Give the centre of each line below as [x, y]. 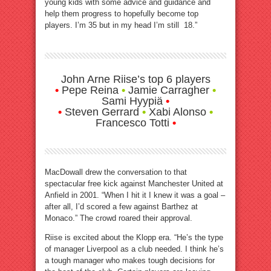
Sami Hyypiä [134, 101]
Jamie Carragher [169, 90]
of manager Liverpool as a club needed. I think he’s [134, 249]
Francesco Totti [134, 123]
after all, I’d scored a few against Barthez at [121, 207]
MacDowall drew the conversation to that [116, 172]
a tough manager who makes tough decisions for [130, 261]
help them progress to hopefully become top [122, 14]
